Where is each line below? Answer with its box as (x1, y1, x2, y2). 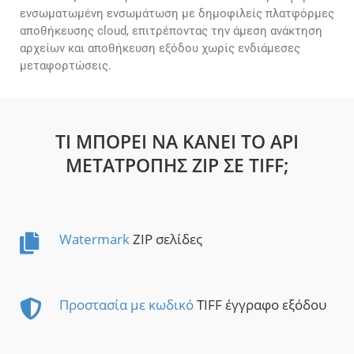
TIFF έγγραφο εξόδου (194, 296, 326, 314)
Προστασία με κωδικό (59, 296, 194, 314)
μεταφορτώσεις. (20, 58, 111, 73)
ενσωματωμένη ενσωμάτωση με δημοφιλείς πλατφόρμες (20, 6, 334, 21)
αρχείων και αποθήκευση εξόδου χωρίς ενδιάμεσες (20, 41, 300, 56)
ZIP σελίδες (130, 230, 202, 249)
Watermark (59, 230, 130, 249)
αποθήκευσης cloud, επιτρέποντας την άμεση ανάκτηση (20, 24, 322, 39)
